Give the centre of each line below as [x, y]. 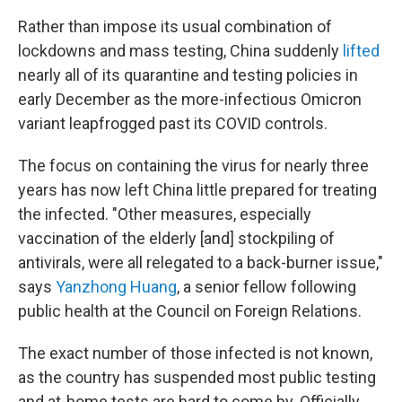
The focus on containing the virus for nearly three [193, 166]
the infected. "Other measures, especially [165, 214]
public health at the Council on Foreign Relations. [190, 311]
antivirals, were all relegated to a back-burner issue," [201, 262]
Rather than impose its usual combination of [175, 26]
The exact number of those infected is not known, [195, 353]
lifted [361, 51]
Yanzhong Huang [116, 287]
